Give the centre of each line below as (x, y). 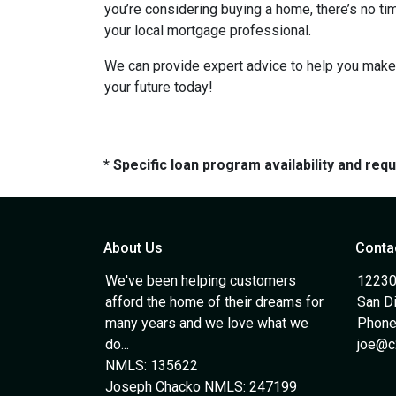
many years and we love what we (207, 323)
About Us (133, 248)
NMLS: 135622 (152, 366)
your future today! (159, 87)
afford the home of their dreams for (214, 302)
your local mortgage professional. (208, 30)
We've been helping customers (201, 281)
